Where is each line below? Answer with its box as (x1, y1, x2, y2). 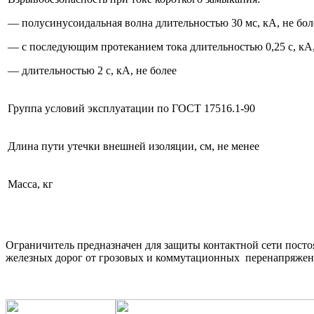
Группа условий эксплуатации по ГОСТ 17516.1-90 (8, 102, 255, 114)
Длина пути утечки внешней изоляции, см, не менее (8, 139, 259, 152)
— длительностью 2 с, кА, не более (8, 64, 177, 76)
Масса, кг (8, 177, 53, 190)
